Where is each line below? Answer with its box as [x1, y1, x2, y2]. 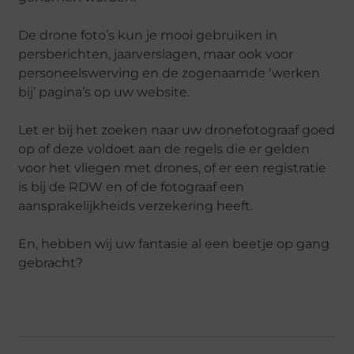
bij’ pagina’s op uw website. [18, 84, 190, 100]
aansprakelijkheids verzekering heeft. [18, 198, 254, 213]
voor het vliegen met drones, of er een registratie [18, 160, 327, 175]
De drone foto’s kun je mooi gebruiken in [18, 27, 278, 43]
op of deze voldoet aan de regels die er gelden [18, 141, 311, 156]
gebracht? [18, 254, 84, 270]
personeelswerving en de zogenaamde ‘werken [18, 65, 321, 81]
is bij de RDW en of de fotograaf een [18, 179, 245, 194]
